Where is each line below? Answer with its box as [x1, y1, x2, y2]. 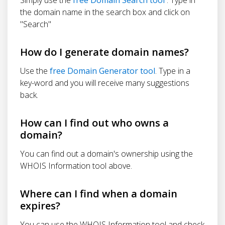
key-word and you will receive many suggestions [20, 77, 189, 88]
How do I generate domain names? [20, 45, 189, 59]
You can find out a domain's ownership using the [20, 148, 193, 159]
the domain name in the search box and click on [20, 6, 190, 18]
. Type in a [155, 65, 190, 76]
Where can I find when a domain [20, 186, 177, 200]
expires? [20, 198, 60, 212]
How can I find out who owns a [20, 116, 169, 130]
